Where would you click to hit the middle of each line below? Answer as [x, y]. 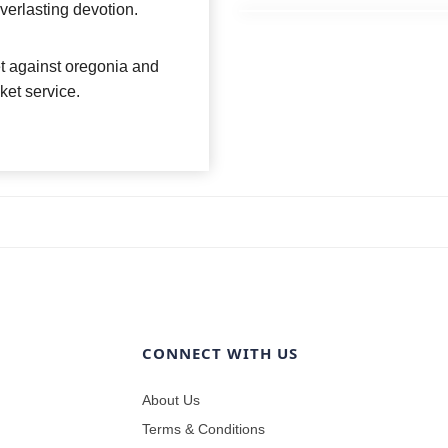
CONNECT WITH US [219, 352]
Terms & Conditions [203, 428]
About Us [170, 399]
